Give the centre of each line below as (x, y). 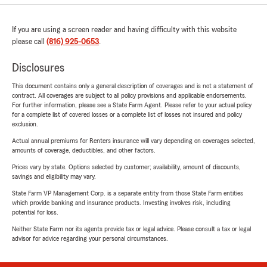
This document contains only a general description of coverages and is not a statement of (133, 86)
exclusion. (25, 124)
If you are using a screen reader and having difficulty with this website (124, 30)
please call (29, 42)
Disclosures (38, 68)
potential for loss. (35, 212)
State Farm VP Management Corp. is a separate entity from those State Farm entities (128, 193)
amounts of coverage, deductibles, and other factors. (84, 150)
